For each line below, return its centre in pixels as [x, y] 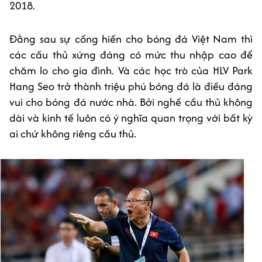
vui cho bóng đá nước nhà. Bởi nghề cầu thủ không [131, 102]
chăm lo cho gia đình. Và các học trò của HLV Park [131, 70]
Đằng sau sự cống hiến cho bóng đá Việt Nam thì [131, 39]
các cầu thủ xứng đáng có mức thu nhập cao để [131, 54]
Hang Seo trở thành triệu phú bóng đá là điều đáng [131, 86]
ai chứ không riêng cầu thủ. [73, 133]
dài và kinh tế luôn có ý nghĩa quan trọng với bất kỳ [131, 118]
